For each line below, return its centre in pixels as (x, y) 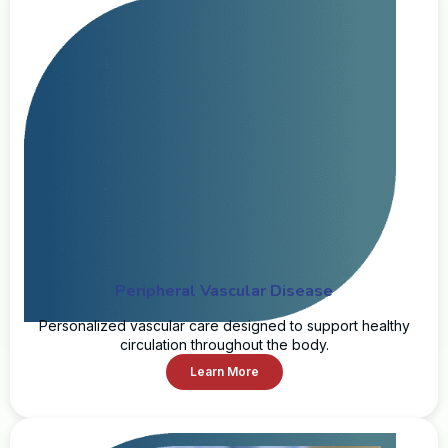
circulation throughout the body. (224, 344)
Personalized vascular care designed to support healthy (224, 325)
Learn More (224, 371)
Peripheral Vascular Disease (224, 290)
